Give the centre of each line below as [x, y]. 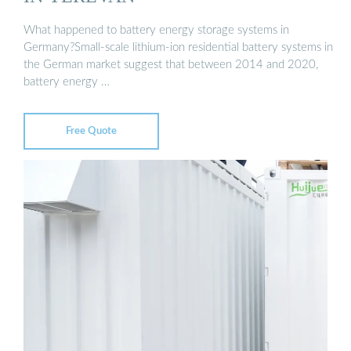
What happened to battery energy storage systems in [156, 30]
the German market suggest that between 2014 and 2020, [171, 64]
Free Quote [91, 131]
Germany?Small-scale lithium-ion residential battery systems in [178, 47]
